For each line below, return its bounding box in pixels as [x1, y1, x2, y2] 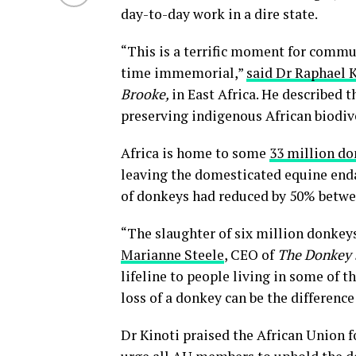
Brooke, [121, 84, 172, 103]
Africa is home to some [121, 143, 269, 162]
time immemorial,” [121, 63, 246, 82]
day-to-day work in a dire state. [121, 4, 318, 23]
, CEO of [224, 245, 277, 264]
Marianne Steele [121, 245, 224, 264]
